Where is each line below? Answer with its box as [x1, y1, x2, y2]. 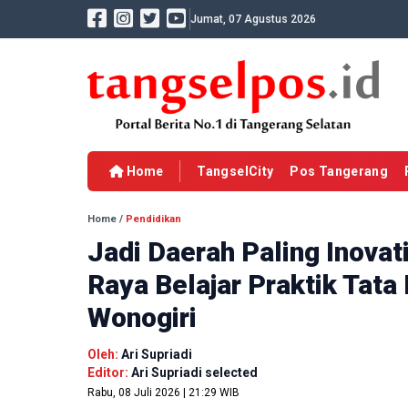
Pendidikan [126, 213, 181, 226]
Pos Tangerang [290, 164, 389, 179]
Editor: [87, 365, 131, 381]
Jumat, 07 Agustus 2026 [190, 13, 316, 25]
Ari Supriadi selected [131, 365, 258, 381]
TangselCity [197, 164, 274, 179]
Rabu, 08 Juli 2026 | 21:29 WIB [87, 386, 240, 400]
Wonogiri [87, 301, 197, 334]
